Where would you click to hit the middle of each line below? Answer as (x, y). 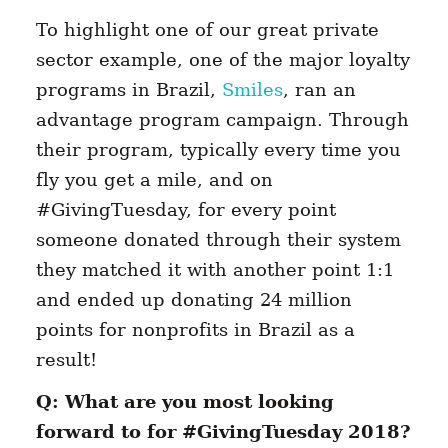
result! (66, 360)
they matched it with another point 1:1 (214, 270)
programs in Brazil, (128, 90)
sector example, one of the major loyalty (222, 60)
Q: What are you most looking (184, 402)
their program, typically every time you (218, 150)
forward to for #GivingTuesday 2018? (223, 432)
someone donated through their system (218, 240)
